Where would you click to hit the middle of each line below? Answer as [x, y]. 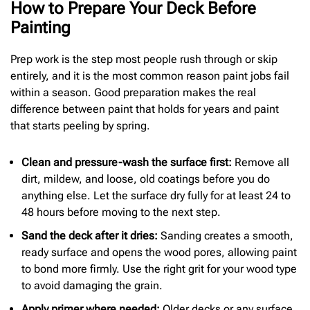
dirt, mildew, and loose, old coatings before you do [146, 179]
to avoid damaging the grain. [92, 286]
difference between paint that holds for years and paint [145, 109]
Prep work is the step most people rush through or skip [144, 59]
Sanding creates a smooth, [226, 236]
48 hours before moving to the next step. [121, 212]
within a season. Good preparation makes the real [133, 92]
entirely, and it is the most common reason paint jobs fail [150, 75]
